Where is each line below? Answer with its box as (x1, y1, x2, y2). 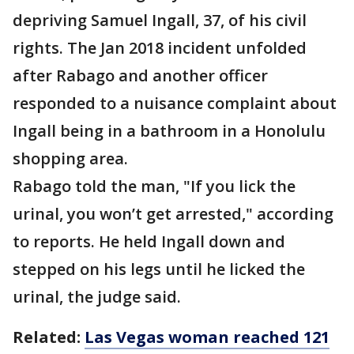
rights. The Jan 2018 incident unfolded (13, 37, 307, 59)
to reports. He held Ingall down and (13, 231, 285, 253)
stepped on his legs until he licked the (13, 258, 305, 281)
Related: (13, 326, 85, 348)
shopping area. (13, 148, 128, 170)
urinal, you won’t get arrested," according (13, 203, 333, 225)
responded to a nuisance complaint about (13, 92, 337, 115)
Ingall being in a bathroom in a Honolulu (13, 120, 326, 142)
